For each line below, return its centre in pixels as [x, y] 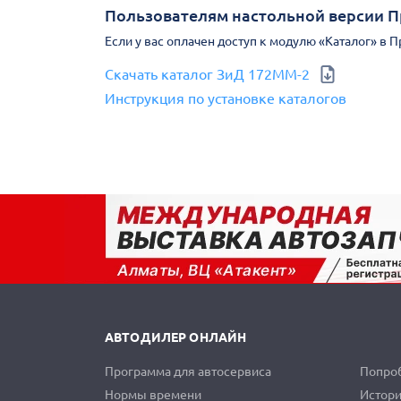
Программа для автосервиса [188, 371]
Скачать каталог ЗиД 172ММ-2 [207, 74]
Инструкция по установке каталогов [226, 98]
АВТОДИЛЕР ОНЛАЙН [176, 337]
